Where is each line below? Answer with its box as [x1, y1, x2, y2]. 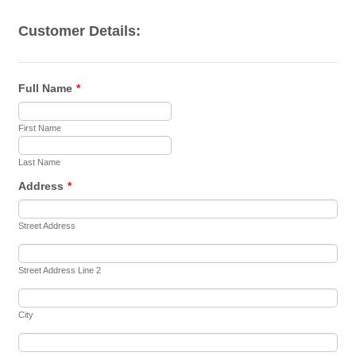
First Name [18, 123, 62, 133]
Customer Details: [18, 23, 141, 39]
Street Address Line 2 [18, 265, 102, 275]
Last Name [18, 157, 61, 167]
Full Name [18, 82, 73, 95]
